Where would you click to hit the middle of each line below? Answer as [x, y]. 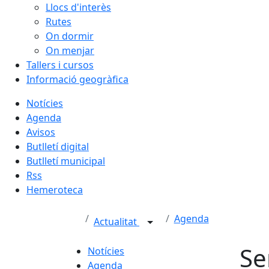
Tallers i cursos [60, 65]
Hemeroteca [55, 190]
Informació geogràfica [77, 79]
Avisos [41, 132]
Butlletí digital [58, 147]
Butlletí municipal [66, 161]
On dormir [70, 36]
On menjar [70, 50]
